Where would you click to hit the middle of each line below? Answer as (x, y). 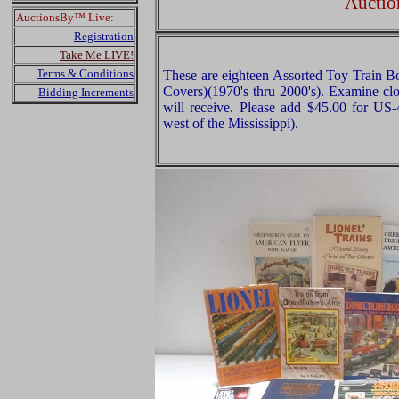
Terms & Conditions (85, 73)
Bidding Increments (86, 92)
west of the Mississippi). (231, 123)
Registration (104, 36)
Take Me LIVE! (97, 55)
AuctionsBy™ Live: (65, 17)
